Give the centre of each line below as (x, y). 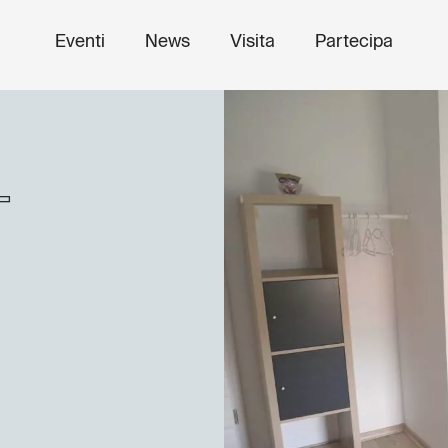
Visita (252, 42)
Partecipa (354, 42)
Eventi (80, 42)
